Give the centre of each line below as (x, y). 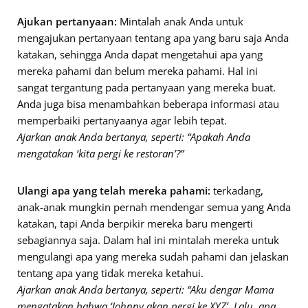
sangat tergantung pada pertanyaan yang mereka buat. (146, 87)
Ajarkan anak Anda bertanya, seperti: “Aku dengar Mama (145, 289)
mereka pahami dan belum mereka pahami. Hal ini (137, 70)
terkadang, (237, 190)
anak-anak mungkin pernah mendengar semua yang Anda (154, 207)
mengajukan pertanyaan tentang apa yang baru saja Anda (153, 37)
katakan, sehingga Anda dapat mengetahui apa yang (140, 54)
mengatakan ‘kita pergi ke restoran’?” (100, 153)
